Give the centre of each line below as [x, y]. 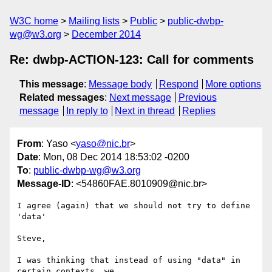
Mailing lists [94, 21]
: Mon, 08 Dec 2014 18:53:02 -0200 [114, 157]
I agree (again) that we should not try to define [134, 206]
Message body [120, 84]
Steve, [32, 239]
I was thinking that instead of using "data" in [129, 260]
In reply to [87, 111]
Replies [199, 111]
